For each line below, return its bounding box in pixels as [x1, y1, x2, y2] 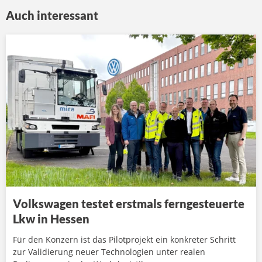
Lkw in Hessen [13, 212, 89, 226]
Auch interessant [6, 8, 98, 23]
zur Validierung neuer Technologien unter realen [13, 246, 205, 257]
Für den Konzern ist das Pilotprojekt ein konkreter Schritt [13, 234, 236, 245]
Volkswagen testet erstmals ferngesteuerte [13, 196, 244, 211]
